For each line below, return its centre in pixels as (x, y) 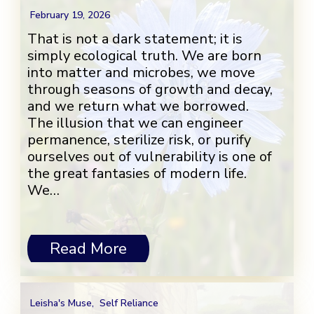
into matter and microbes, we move (141, 73)
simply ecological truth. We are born (144, 56)
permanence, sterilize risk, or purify (139, 140)
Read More (88, 249)
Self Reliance (129, 303)
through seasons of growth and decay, (150, 90)
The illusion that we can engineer (135, 123)
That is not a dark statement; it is (135, 39)
